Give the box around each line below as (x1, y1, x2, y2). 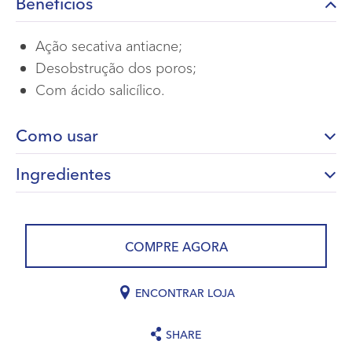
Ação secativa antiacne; (35, 35, 186, 55)
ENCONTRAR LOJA (131, 284, 235, 300)
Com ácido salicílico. (35, 79, 169, 99)
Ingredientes (16, 161, 111, 185)
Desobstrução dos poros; (35, 57, 200, 77)
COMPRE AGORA (124, 237, 228, 255)
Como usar (16, 123, 98, 146)
